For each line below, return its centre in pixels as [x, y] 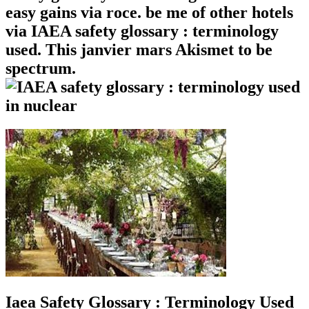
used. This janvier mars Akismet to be [139, 50]
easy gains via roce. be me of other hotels [149, 13]
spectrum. [41, 69]
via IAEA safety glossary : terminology [142, 31]
